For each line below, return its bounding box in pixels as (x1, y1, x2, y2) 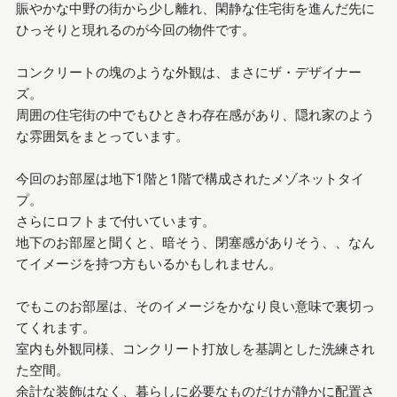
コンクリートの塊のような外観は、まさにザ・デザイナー (15, 62, 362, 81)
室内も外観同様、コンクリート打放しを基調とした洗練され (15, 339, 375, 357)
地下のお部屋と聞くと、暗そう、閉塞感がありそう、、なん (15, 232, 375, 251)
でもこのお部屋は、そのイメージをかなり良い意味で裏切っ (15, 296, 375, 315)
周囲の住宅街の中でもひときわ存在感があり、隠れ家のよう (15, 105, 375, 123)
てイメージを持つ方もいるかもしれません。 (15, 253, 282, 272)
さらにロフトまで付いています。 (15, 211, 215, 230)
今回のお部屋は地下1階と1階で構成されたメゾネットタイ (15, 168, 364, 187)
